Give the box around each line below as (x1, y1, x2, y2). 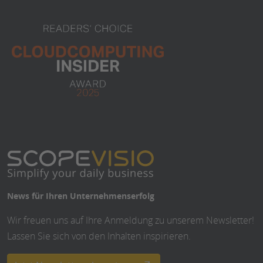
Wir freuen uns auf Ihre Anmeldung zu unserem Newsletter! (7, 213, 254, 227)
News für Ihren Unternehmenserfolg (7, 190, 154, 201)
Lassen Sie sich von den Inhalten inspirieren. (7, 229, 191, 242)
